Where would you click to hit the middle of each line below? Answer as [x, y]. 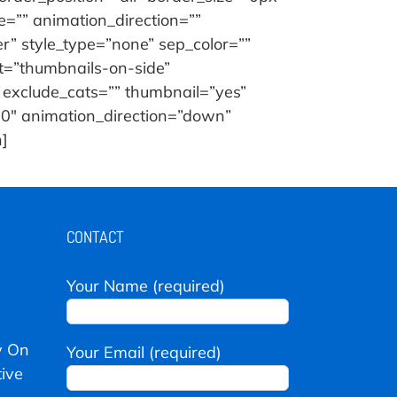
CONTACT [95, 237]
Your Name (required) [146, 286]
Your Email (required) [144, 352]
